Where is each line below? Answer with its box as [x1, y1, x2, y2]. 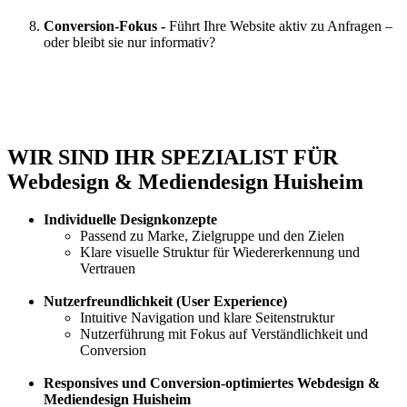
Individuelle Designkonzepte [44, 212, 217, 228]
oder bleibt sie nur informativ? [44, 34, 215, 50]
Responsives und [44, 375, 150, 392]
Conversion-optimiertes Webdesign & [150, 375, 380, 392]
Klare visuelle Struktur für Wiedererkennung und [80, 244, 360, 261]
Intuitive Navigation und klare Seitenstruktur [80, 310, 334, 326]
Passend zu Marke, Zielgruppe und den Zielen [80, 228, 344, 244]
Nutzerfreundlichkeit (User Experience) [44, 293, 287, 310]
